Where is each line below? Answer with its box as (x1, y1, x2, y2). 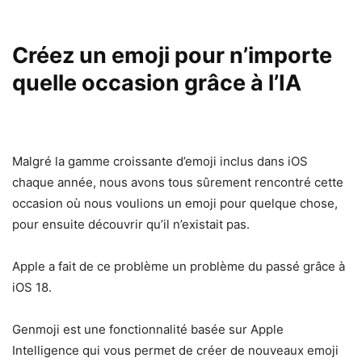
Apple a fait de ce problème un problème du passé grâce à (12, 258, 345, 274)
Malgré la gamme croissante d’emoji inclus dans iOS (12, 153, 308, 169)
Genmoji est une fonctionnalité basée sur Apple (12, 321, 284, 337)
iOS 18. (12, 279, 52, 295)
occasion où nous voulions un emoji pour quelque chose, (12, 195, 338, 211)
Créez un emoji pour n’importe (12, 41, 332, 69)
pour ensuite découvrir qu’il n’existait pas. (12, 216, 250, 232)
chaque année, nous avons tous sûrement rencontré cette (12, 174, 343, 190)
